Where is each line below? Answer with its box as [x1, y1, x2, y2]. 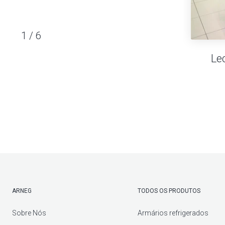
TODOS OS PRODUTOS [138, 187, 201, 194]
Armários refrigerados [138, 208, 209, 217]
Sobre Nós [12, 208, 46, 217]
